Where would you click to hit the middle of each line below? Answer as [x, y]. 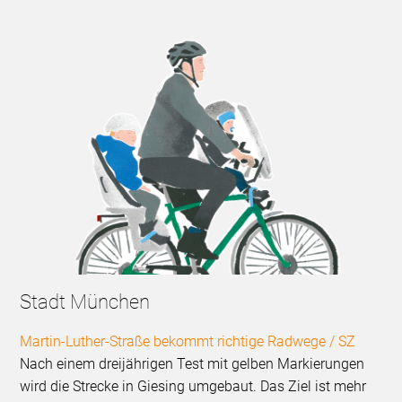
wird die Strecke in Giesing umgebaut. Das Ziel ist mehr [193, 387]
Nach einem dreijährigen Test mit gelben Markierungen [192, 364]
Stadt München [85, 302]
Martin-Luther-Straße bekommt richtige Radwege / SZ [188, 342]
